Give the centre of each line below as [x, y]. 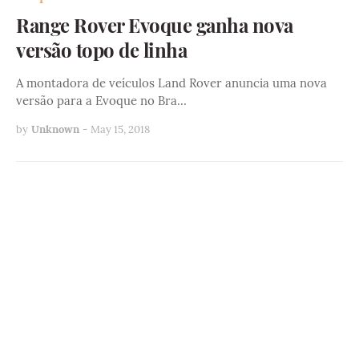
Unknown [55, 129]
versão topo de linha [101, 49]
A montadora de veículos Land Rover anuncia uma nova [171, 83]
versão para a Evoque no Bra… [101, 100]
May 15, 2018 [120, 129]
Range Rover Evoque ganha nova [155, 24]
